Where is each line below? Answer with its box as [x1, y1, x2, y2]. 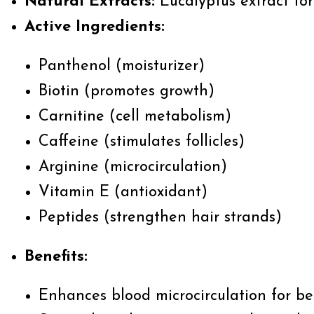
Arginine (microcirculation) [39, 159, 227, 175]
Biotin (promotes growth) [39, 83, 214, 100]
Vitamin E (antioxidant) [39, 184, 207, 200]
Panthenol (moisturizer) [39, 58, 205, 74]
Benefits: [25, 249, 88, 265]
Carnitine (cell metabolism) [39, 109, 231, 125]
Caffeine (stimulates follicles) [39, 134, 245, 150]
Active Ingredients [25, 19, 161, 35]
